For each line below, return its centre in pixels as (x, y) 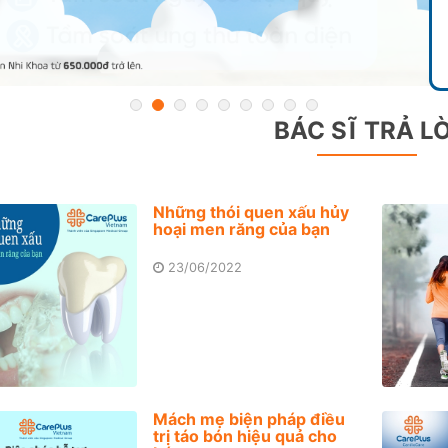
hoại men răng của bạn (241, 228)
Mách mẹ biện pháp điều (248, 418)
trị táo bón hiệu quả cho (244, 435)
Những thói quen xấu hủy (250, 211)
